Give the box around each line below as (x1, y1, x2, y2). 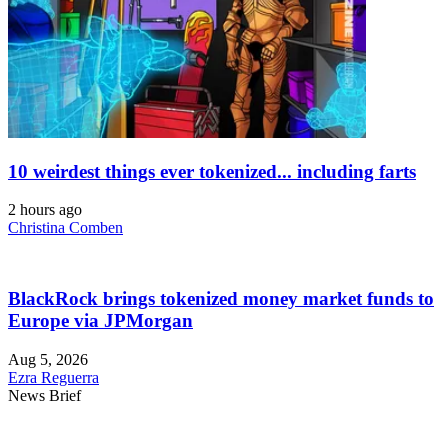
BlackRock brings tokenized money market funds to (8, 288, 434, 310)
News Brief (8, 386, 81, 404)
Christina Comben (8, 219, 123, 237)
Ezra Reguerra (8, 368, 99, 386)
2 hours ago (8, 201, 82, 219)
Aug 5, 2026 (8, 350, 88, 368)
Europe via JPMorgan (8, 310, 193, 332)
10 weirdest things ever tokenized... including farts (8, 160, 416, 182)
